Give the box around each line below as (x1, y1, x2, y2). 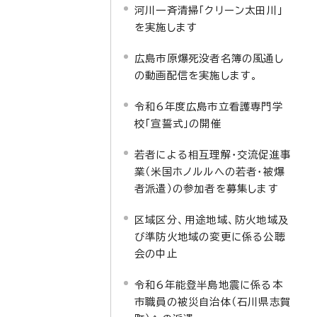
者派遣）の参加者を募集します (134, 183, 279, 194)
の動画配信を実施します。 (134, 70, 259, 81)
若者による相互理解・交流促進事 (134, 149, 291, 160)
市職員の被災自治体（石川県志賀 (134, 296, 291, 307)
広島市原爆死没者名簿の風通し (134, 53, 284, 64)
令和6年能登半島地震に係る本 (134, 279, 283, 290)
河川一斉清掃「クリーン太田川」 (134, 5, 283, 16)
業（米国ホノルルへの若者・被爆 (134, 166, 284, 177)
